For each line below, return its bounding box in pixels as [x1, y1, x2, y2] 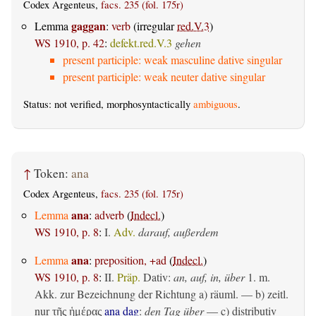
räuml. [210, 286, 238, 302]
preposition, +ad [95, 253, 166, 268]
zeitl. [267, 286, 288, 302]
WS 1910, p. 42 [35, 35, 104, 50]
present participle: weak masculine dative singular [63, 51, 282, 67]
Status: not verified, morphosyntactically [23, 97, 193, 111]
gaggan [71, 17, 106, 34]
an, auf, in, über [174, 269, 245, 285]
